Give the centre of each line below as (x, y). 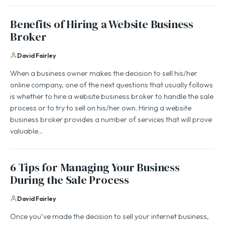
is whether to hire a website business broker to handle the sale (112, 97)
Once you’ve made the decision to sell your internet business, (109, 217)
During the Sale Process (70, 181)
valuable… (26, 132)
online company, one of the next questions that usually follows (111, 86)
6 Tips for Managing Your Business (95, 168)
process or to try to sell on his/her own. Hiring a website (101, 109)
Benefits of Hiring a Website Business (102, 25)
